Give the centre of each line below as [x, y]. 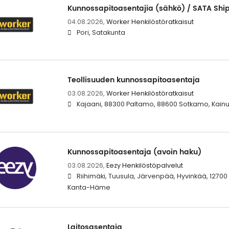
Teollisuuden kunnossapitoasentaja [133, 80]
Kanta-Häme [89, 187]
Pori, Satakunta [101, 33]
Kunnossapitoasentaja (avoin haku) [134, 152]
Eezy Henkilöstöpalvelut [144, 165]
